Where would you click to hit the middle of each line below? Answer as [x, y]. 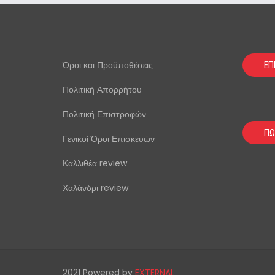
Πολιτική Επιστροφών [104, 114]
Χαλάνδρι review [95, 188]
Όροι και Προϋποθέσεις [108, 65]
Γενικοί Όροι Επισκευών [109, 139]
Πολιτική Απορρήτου [102, 90]
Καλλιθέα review [95, 163]
